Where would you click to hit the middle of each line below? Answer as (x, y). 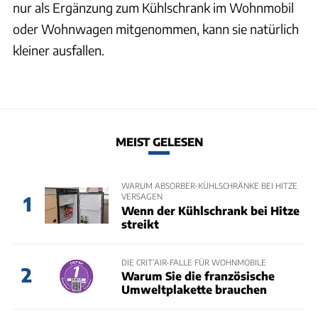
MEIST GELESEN (159, 142)
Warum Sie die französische (198, 275)
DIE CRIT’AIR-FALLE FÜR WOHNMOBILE (193, 262)
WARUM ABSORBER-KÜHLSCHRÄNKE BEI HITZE (209, 186)
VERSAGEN (142, 196)
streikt (140, 224)
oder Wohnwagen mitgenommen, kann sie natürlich (156, 28)
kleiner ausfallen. (59, 50)
